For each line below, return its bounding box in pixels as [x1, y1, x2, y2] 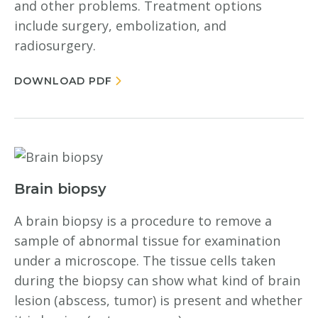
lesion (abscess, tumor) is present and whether [14, 292, 302, 309]
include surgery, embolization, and [14, 17, 226, 34]
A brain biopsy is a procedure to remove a [14, 212, 272, 229]
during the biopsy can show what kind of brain [14, 272, 300, 289]
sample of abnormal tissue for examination [14, 232, 280, 249]
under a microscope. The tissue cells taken [14, 252, 275, 269]
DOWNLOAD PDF [14, 75, 112, 87]
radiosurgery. [14, 37, 96, 54]
